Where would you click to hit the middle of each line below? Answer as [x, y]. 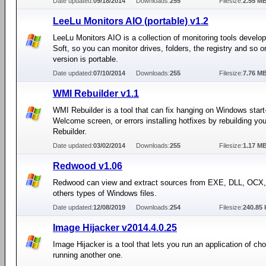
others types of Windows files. [105, 193]
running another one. [88, 255]
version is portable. [85, 59]
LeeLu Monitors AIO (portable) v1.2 [131, 21]
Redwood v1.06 [88, 166]
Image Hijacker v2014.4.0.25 [115, 228]
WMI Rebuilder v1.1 [96, 94]
